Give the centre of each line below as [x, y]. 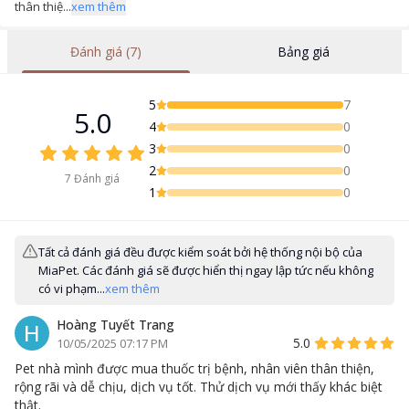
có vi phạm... [72, 289]
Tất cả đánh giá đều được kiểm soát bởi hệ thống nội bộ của [200, 252]
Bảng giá [303, 51]
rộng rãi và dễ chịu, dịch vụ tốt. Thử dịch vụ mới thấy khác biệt [199, 387]
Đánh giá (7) [106, 51]
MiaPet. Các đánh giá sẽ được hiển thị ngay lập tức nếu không [206, 271]
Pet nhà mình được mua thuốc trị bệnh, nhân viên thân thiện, [194, 369]
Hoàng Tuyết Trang [115, 325]
